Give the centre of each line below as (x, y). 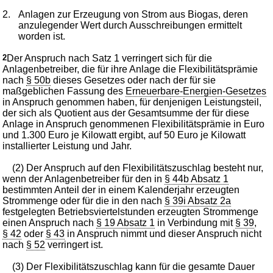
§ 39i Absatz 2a (198, 200)
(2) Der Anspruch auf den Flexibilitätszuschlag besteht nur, (138, 168)
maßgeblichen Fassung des (64, 91)
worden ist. (42, 36)
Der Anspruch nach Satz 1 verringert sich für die (110, 58)
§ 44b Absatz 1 (197, 179)
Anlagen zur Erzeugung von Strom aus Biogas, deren (133, 14)
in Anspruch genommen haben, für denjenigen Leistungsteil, (132, 102)
